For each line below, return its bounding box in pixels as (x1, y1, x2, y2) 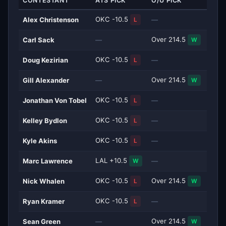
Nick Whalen (23, 177, 65, 185)
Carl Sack (23, 35, 55, 44)
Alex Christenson (23, 15, 79, 24)
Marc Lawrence (23, 156, 73, 165)
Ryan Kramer (23, 197, 65, 205)
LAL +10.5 (95, 156, 130, 165)
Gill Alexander (23, 76, 70, 84)
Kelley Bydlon (23, 116, 68, 125)
